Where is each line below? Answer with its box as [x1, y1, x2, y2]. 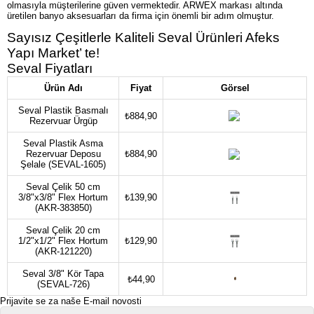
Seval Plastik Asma [23, 137, 103, 149]
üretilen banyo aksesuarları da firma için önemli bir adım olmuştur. [7, 11, 274, 22]
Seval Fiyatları [7, 60, 93, 76]
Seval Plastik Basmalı [18, 104, 109, 116]
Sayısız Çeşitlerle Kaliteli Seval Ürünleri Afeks [7, 29, 280, 45]
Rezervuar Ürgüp [29, 115, 97, 126]
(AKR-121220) [34, 245, 92, 257]
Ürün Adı [43, 82, 83, 93]
